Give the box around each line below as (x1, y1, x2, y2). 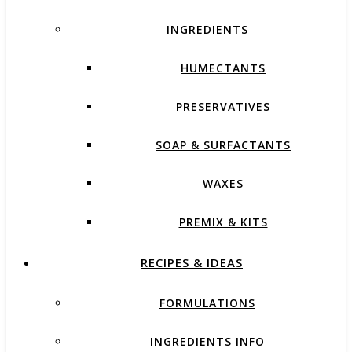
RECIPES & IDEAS (141, 255, 243, 270)
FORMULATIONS (159, 295, 255, 310)
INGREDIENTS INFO (150, 334, 265, 349)
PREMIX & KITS (178, 214, 268, 229)
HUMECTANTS (181, 60, 266, 75)
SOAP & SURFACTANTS (156, 137, 291, 152)
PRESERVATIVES (176, 99, 270, 114)
